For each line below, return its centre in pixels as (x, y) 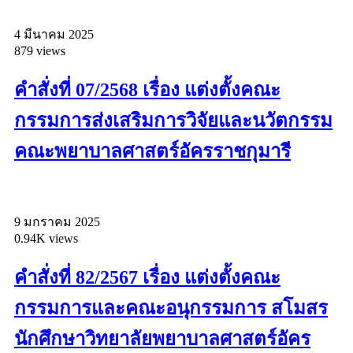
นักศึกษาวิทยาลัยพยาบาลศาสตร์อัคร (162, 339)
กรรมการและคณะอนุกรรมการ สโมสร (171, 308)
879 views (40, 51)
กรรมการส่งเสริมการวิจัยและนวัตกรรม (173, 121)
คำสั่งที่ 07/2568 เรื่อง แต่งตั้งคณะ (147, 90)
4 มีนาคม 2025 (54, 35)
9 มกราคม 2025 (57, 222)
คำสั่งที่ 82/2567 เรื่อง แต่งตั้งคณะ (147, 278)
